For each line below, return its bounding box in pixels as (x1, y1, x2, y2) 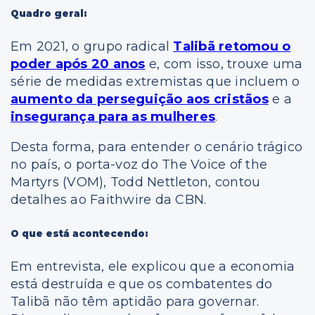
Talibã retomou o (173, 39, 291, 55)
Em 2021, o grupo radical (11, 39, 174, 55)
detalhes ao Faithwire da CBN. (11, 192, 210, 208)
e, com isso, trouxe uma (145, 56, 303, 72)
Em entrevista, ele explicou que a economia (11, 258, 295, 274)
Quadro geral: (11, 8, 87, 20)
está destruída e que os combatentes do (11, 276, 273, 292)
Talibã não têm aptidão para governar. (11, 293, 259, 309)
